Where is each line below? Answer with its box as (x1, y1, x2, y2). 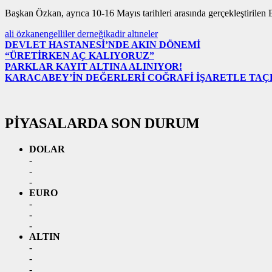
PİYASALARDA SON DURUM (5, 115, 200, 132)
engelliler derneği (39, 29, 106, 39)
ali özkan (5, 29, 39, 39)
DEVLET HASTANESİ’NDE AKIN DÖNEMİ (5, 39, 200, 50)
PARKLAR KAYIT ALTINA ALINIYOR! (5, 61, 182, 72)
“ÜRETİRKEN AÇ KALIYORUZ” (5, 50, 154, 61)
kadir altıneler (106, 29, 158, 39)
